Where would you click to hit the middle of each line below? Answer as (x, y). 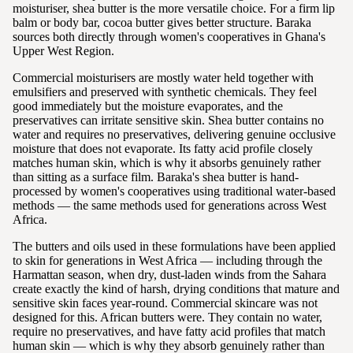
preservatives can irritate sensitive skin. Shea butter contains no (168, 120)
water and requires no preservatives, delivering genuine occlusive (174, 134)
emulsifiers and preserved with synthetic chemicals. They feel (165, 91)
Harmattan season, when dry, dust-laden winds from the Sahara (169, 274)
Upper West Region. (63, 50)
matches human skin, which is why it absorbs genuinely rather (167, 162)
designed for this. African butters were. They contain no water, (167, 317)
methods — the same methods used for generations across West (169, 205)
